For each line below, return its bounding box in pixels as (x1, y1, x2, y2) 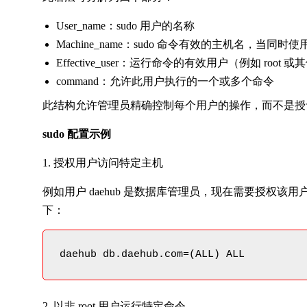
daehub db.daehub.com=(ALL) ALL (60, 249, 245, 260)
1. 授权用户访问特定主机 (42, 157, 163, 169)
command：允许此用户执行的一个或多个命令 (56, 75, 274, 87)
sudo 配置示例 (42, 128, 111, 140)
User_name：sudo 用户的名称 (56, 20, 195, 32)
